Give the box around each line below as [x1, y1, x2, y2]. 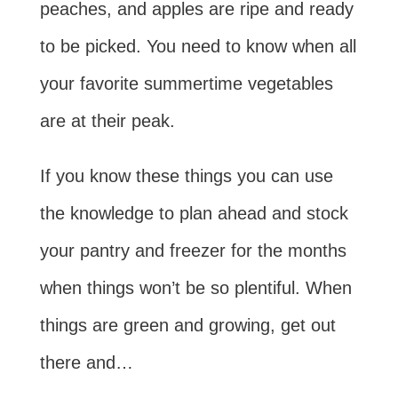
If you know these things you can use [39, 165, 333, 186]
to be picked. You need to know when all [39, 36, 356, 56]
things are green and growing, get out [39, 314, 336, 335]
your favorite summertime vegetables [39, 73, 333, 93]
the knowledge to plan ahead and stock [39, 203, 348, 223]
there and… [39, 352, 133, 372]
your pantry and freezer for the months [39, 240, 346, 260]
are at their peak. [39, 110, 175, 131]
